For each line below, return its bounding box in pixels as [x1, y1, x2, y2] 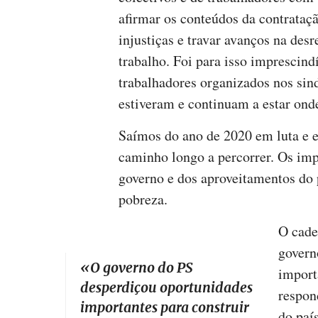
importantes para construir [80, 299, 249, 317]
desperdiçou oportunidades [80, 279, 253, 297]
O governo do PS [90, 259, 193, 277]
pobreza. [119, 190, 168, 209]
